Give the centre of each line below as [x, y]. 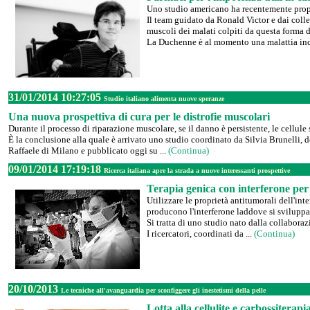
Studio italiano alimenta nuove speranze [164, 99]
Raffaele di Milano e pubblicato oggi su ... [88, 151]
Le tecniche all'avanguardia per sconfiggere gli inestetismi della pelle [163, 290]
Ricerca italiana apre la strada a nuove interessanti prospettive [197, 171]
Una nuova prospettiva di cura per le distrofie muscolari [139, 117]
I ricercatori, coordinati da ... [200, 234]
